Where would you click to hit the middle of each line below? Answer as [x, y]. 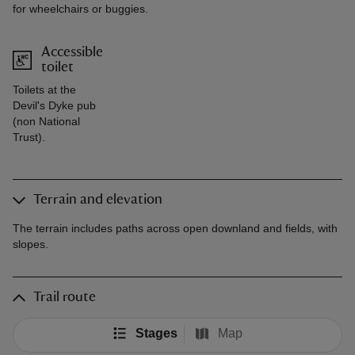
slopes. [31, 244]
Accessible [72, 53]
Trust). [29, 137]
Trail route [65, 298]
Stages [156, 334]
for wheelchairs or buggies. [80, 9]
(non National [46, 122]
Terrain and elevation [98, 200]
